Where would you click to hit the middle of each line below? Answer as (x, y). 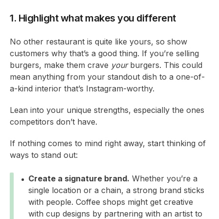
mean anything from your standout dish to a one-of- (107, 77)
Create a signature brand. (79, 178)
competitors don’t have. (54, 122)
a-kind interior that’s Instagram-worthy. (82, 88)
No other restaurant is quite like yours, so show (99, 42)
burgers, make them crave (60, 65)
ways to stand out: (44, 155)
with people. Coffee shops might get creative (111, 202)
